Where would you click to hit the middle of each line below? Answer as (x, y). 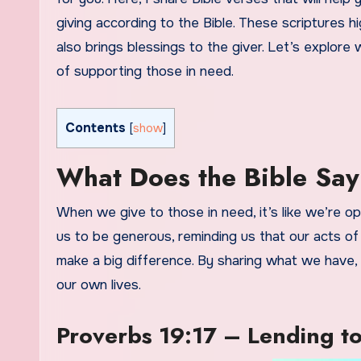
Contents (100, 128)
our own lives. (99, 285)
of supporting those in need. (145, 71)
